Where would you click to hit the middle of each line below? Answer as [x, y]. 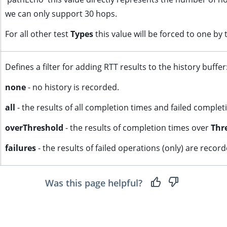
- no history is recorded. [72, 87]
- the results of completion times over [137, 128]
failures [21, 148]
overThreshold [34, 128]
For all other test [38, 34]
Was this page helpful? [94, 183]
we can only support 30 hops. [61, 14]
